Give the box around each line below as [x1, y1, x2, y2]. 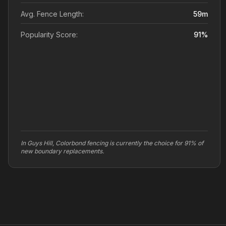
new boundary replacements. [21, 147, 104, 155]
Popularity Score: [21, 30, 78, 39]
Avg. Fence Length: [21, 10, 84, 18]
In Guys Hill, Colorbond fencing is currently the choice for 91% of [21, 139, 203, 147]
